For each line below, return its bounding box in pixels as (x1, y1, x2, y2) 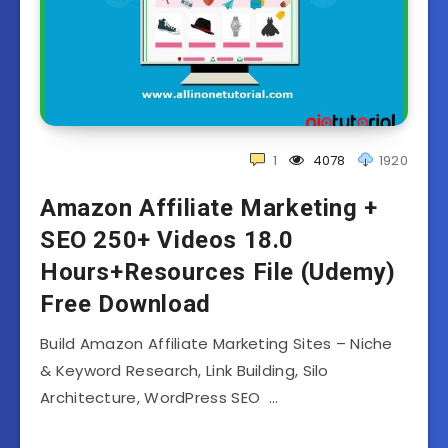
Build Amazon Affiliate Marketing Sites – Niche (40, 332, 393, 354)
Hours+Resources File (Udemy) (40, 257, 396, 286)
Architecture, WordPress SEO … (40, 386, 279, 408)
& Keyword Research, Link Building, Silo (40, 359, 329, 381)
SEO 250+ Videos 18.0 (40, 225, 295, 254)
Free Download (40, 289, 211, 318)
